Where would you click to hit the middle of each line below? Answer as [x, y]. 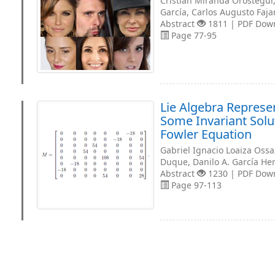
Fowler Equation [206, 134]
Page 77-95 [193, 35]
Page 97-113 [195, 185]
